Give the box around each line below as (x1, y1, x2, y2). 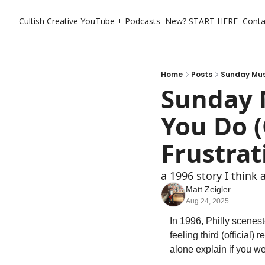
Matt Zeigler (186, 185, 231, 194)
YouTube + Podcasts (80, 15, 160, 27)
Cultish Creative (19, 15, 78, 27)
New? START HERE (165, 15, 238, 27)
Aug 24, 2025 (186, 197, 229, 205)
